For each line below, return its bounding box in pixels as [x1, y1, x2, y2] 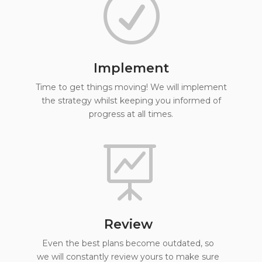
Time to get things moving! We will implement [35, 82, 227, 92]
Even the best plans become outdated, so [42, 238, 214, 249]
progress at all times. [89, 109, 173, 119]
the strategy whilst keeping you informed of [41, 95, 221, 106]
